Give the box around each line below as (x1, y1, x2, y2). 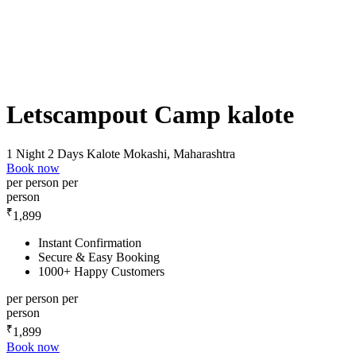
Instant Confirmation (38, 236, 141, 250)
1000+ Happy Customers (38, 265, 164, 279)
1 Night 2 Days (6, 146, 83, 161)
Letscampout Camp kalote (6, 100, 294, 130)
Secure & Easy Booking (38, 250, 160, 265)
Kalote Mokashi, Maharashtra (87, 146, 235, 161)
